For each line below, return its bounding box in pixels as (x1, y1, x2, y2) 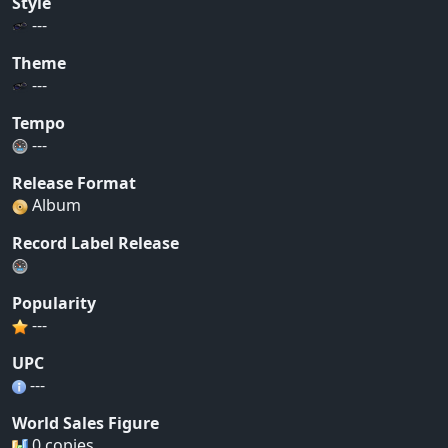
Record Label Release (12, 231, 179, 254)
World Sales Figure (12, 411, 159, 434)
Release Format (12, 171, 136, 194)
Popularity (12, 291, 96, 314)
